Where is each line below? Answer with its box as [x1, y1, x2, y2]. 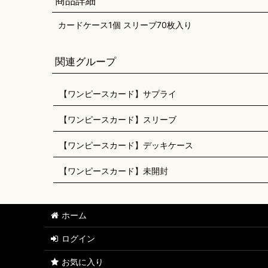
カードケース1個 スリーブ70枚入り [58, 20, 192, 30]
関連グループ [55, 55, 116, 68]
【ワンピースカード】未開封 [59, 166, 168, 176]
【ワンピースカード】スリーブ [59, 114, 176, 124]
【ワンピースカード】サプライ [59, 89, 176, 99]
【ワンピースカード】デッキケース [59, 140, 193, 150]
